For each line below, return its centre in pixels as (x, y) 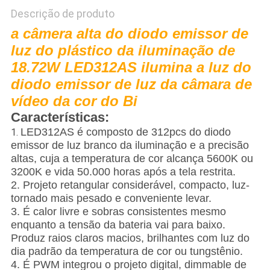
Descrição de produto (62, 14)
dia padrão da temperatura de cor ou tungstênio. (127, 252)
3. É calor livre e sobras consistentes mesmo (118, 212)
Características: (60, 118)
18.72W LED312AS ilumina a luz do (131, 67)
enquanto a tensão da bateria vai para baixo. (118, 225)
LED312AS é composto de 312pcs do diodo (125, 132)
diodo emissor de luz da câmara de (131, 84)
